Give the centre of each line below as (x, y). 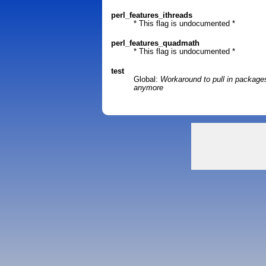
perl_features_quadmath (155, 43)
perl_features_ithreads (152, 15)
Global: (147, 80)
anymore (149, 88)
